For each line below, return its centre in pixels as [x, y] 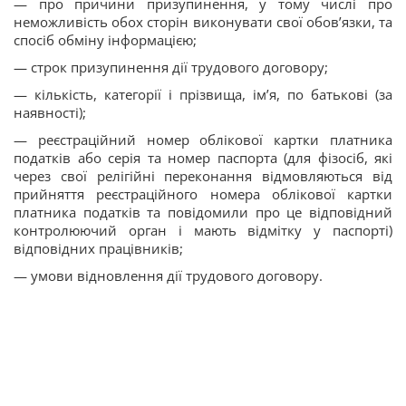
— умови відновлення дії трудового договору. [168, 275]
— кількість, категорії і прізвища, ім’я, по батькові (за [203, 94]
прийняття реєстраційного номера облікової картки [203, 194]
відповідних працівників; [98, 248]
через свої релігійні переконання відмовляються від [203, 176]
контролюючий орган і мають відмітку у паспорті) [203, 230]
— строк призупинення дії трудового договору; [171, 67]
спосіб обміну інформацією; [105, 40]
